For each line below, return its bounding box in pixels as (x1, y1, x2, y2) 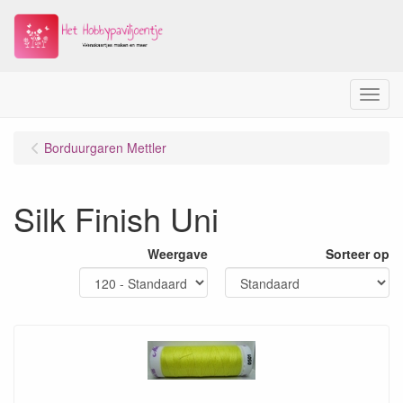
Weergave (148, 245, 208, 263)
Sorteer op (326, 245, 390, 263)
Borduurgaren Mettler (44, 139, 166, 157)
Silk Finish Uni (13, 195, 219, 241)
